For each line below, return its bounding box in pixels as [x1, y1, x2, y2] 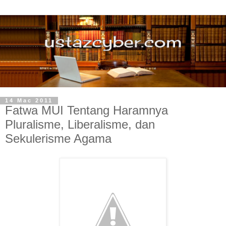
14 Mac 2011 [5, 97, 53, 104]
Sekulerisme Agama [5, 132, 111, 146]
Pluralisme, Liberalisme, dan [5, 118, 155, 132]
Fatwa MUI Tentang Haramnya [5, 103, 168, 118]
